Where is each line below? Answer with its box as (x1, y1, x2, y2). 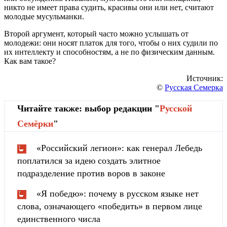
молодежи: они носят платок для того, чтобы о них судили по (4, 39, 218, 48)
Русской (160, 103, 192, 114)
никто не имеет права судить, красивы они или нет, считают (4, 3, 214, 12)
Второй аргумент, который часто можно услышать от (4, 29, 188, 39)
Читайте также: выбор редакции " (17, 103, 160, 114)
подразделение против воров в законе (17, 168, 165, 179)
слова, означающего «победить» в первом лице (17, 201, 202, 212)
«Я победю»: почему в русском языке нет (36, 188, 199, 199)
